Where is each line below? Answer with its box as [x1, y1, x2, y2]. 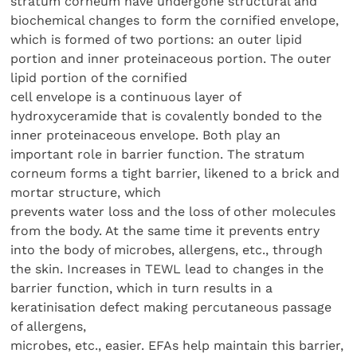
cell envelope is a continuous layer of [10, 88, 241, 104]
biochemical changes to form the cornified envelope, [10, 12, 339, 28]
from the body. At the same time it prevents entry [10, 222, 320, 238]
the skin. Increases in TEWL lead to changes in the [10, 261, 324, 277]
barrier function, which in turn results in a [10, 280, 273, 296]
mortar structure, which [10, 184, 162, 200]
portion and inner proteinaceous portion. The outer [10, 50, 332, 66]
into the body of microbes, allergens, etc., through [10, 241, 324, 257]
